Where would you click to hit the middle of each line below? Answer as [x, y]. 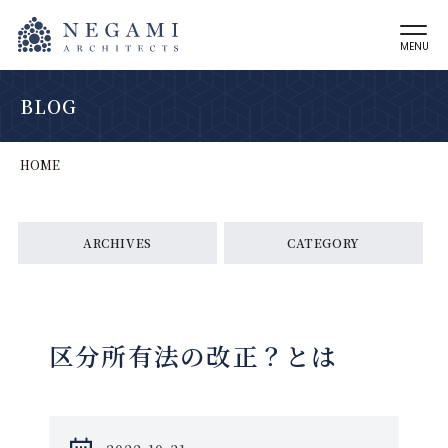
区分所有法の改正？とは [193, 355]
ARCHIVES [117, 242]
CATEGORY [323, 242]
